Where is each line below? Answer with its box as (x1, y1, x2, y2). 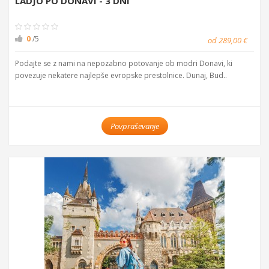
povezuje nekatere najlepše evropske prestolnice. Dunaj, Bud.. (15, 70, 227, 80)
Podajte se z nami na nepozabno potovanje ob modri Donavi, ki (15, 58, 232, 68)
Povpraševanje (110, 121, 159, 131)
